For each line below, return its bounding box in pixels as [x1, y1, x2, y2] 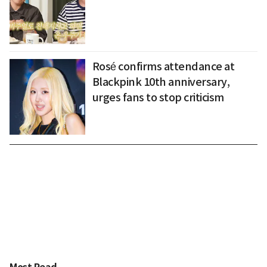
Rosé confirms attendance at [92, 60, 235, 74]
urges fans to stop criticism [92, 91, 224, 105]
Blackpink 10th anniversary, [92, 75, 230, 89]
